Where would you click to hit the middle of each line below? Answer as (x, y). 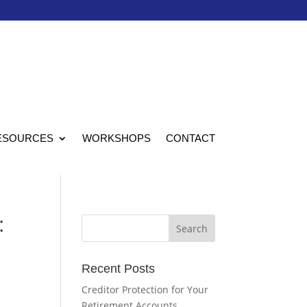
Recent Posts (119, 269)
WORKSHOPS (116, 138)
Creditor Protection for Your (145, 290)
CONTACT (190, 138)
